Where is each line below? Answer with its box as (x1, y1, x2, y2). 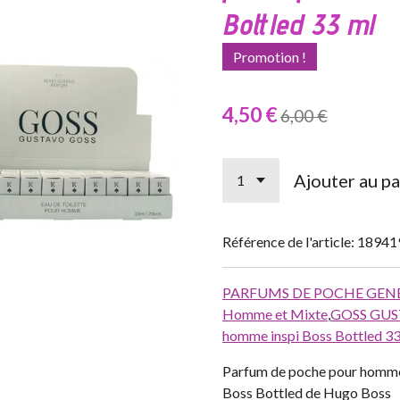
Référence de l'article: (222, 232, 354, 250)
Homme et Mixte (222, 304, 328, 322)
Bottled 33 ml (222, 5, 374, 42)
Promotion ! (233, 47, 306, 65)
